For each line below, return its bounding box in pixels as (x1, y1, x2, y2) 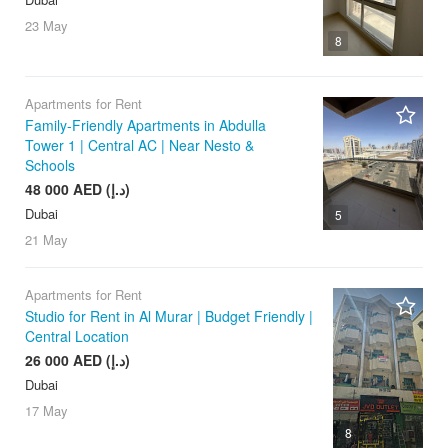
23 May (25, 15, 68, 35)
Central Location (25, 326, 129, 347)
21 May (25, 230, 68, 250)
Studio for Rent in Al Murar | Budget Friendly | (25, 306, 313, 327)
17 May (25, 401, 68, 421)
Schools (25, 155, 75, 176)
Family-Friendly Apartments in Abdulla (25, 115, 266, 136)
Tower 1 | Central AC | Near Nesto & (25, 135, 254, 156)
